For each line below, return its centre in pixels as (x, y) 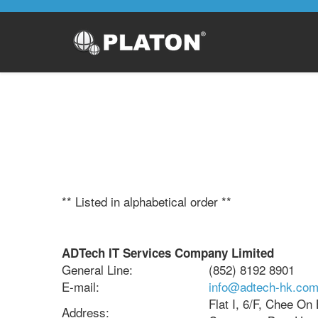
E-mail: (81, 286)
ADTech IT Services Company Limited (168, 253)
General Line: (97, 269)
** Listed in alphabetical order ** (147, 201)
